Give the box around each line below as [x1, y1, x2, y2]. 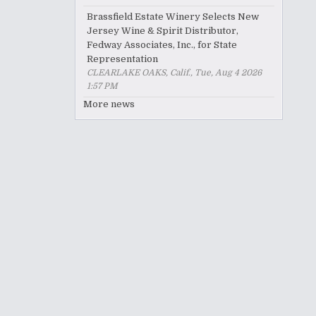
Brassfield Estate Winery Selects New [87, 11, 259, 22]
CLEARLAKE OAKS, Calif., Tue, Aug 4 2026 [87, 68, 262, 78]
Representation [87, 54, 158, 64]
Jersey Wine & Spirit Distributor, [87, 25, 238, 36]
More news [83, 99, 135, 109]
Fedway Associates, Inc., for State [87, 39, 237, 50]
